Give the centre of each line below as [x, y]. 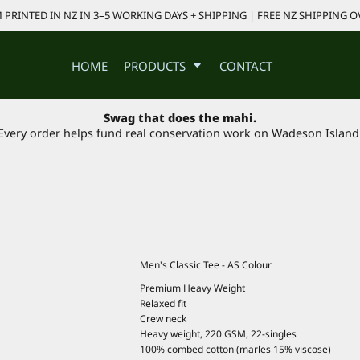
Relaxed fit [163, 303]
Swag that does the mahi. [180, 118]
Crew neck [163, 318]
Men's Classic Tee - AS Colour [206, 264]
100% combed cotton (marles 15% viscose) [235, 349]
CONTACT [246, 65]
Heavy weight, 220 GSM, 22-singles [218, 333]
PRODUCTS [156, 65]
